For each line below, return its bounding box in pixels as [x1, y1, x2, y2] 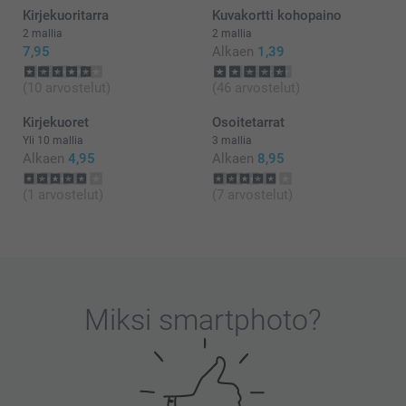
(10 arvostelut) [23, 80, 111, 97]
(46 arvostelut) [212, 80, 300, 97]
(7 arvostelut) [212, 187, 293, 204]
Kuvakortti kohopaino [212, 7, 342, 24]
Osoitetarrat [212, 114, 285, 131]
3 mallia [212, 134, 252, 148]
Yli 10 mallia [23, 134, 83, 148]
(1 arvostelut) [23, 187, 103, 204]
